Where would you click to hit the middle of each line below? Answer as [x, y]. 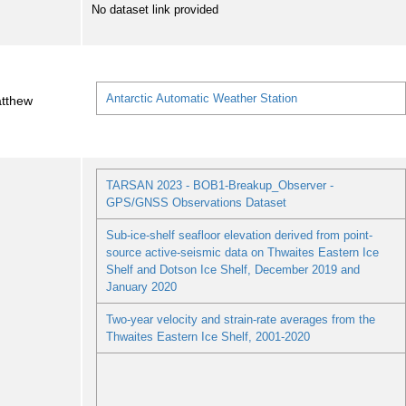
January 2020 [141, 287]
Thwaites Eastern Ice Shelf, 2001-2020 [208, 337]
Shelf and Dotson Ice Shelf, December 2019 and [232, 270]
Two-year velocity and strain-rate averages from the [240, 320]
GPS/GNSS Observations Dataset [196, 203]
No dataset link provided [155, 9]
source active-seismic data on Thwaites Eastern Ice [242, 253]
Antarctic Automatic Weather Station [201, 99]
